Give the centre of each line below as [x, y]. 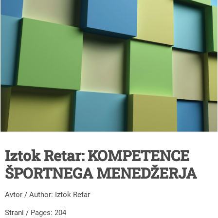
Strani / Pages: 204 [36, 212]
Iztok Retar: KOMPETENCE [97, 155]
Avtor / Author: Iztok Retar [47, 194]
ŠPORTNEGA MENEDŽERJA [101, 173]
